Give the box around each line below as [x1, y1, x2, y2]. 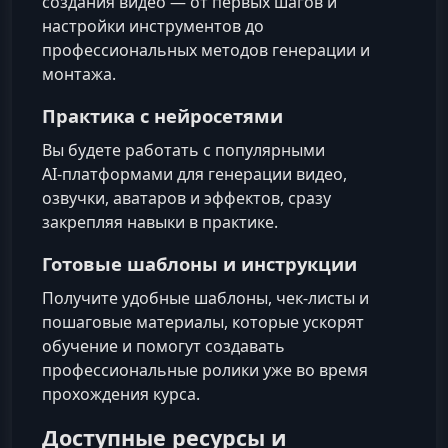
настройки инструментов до [42, 14, 264, 37]
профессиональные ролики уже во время [42, 359, 368, 382]
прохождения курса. [42, 383, 200, 406]
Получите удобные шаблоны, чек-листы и [42, 287, 369, 310]
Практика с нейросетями [42, 102, 283, 128]
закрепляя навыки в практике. [42, 210, 278, 233]
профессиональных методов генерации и [42, 38, 370, 61]
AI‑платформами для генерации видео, [42, 162, 347, 185]
